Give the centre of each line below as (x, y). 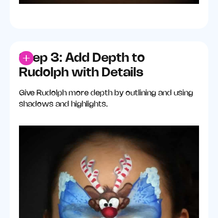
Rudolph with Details (82, 73)
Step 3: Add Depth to (82, 58)
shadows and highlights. (64, 105)
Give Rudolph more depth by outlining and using (106, 93)
